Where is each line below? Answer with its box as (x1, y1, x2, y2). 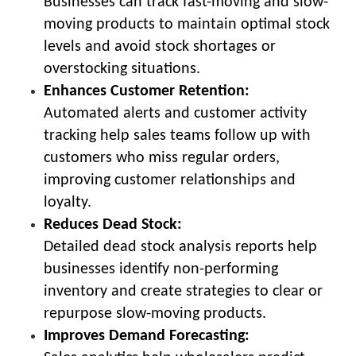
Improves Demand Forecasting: (44, 327, 250, 344)
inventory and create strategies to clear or (44, 283, 323, 300)
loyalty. (44, 194, 91, 211)
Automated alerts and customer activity (44, 105, 307, 122)
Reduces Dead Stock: (44, 216, 182, 233)
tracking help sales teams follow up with (44, 127, 311, 144)
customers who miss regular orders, (44, 149, 280, 166)
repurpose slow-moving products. (44, 305, 266, 322)
